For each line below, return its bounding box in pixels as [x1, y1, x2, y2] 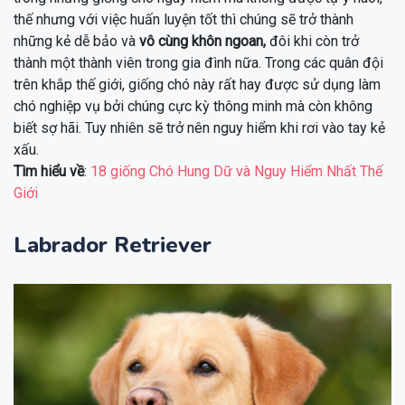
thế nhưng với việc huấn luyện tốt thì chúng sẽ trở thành [14, 10, 353, 28]
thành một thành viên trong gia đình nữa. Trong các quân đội [14, 53, 383, 71]
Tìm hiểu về [14, 162, 84, 180]
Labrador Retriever [14, 230, 212, 259]
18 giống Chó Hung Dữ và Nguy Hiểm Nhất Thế [90, 162, 382, 180]
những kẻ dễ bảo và [14, 32, 139, 50]
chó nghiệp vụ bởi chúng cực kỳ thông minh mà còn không [14, 97, 372, 115]
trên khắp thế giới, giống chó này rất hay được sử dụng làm [14, 75, 381, 93]
